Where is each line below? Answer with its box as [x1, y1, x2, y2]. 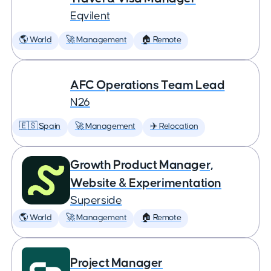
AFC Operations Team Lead [70, 79, 225, 91]
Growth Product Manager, [70, 158, 213, 171]
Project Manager [70, 256, 163, 269]
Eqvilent [70, 10, 110, 22]
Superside [70, 195, 122, 206]
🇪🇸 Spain [19, 122, 60, 131]
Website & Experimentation [70, 177, 222, 189]
